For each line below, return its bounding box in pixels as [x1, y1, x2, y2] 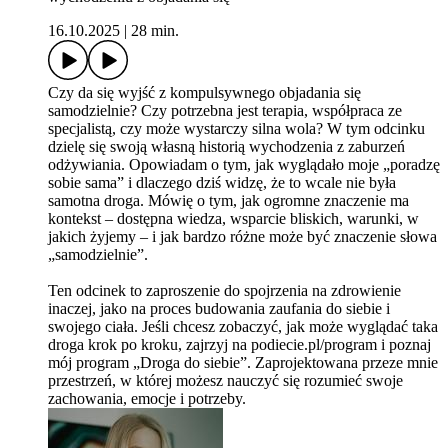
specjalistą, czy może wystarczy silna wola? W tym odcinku [48, 119, 425, 137]
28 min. [131, 21, 179, 39]
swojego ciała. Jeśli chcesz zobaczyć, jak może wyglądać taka [48, 317, 438, 335]
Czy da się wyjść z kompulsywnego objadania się [48, 83, 361, 101]
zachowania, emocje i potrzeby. [48, 389, 246, 407]
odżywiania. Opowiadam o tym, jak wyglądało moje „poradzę [48, 155, 440, 173]
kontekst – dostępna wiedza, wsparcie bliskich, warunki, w [48, 209, 419, 227]
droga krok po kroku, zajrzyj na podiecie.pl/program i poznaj [48, 335, 431, 353]
